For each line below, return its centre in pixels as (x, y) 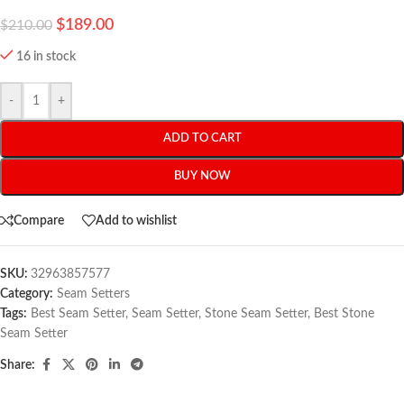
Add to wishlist (136, 220)
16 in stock (46, 57)
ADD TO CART (202, 139)
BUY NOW (202, 177)
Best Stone (344, 314)
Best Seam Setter (78, 314)
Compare (39, 220)
